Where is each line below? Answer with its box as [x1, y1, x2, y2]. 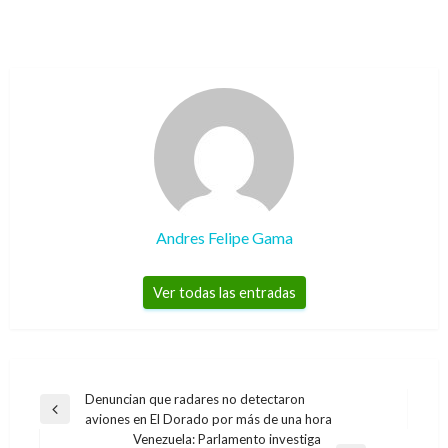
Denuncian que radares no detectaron [85, 391, 305, 408]
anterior [39, 429, 86, 446]
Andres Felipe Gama [155, 228, 293, 248]
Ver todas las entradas [152, 284, 296, 302]
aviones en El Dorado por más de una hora [85, 411, 332, 428]
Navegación [39, 390, 146, 415]
